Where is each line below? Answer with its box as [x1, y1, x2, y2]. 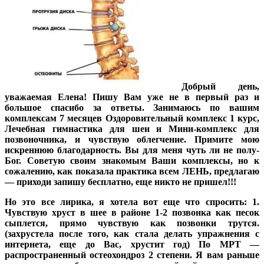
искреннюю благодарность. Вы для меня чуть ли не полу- [5, 144, 259, 155]
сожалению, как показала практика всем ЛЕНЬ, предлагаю [5, 166, 259, 176]
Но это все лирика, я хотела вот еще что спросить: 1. [5, 196, 259, 207]
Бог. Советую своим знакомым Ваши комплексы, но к [5, 155, 259, 166]
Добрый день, [181, 81, 259, 91]
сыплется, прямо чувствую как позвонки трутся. [5, 217, 259, 228]
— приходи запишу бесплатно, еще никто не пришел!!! [5, 176, 236, 187]
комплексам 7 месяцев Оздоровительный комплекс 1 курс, [5, 113, 259, 123]
